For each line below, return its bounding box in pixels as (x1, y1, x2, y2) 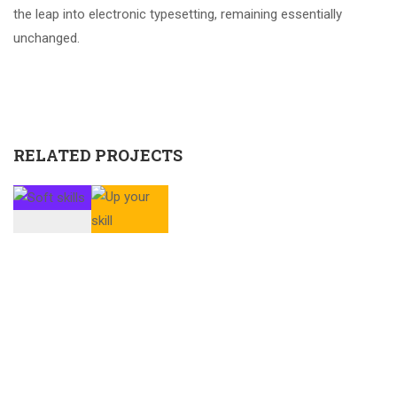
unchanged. (13, 30, 80, 46)
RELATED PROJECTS (13, 144, 183, 166)
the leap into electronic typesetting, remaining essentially (13, 6, 342, 22)
